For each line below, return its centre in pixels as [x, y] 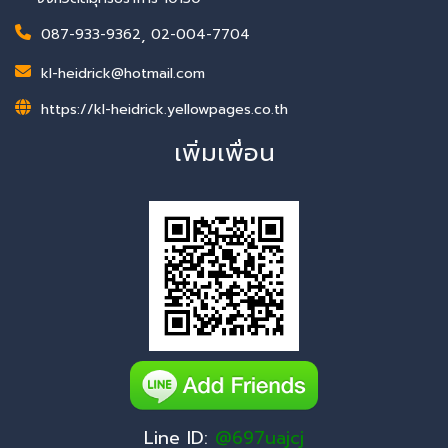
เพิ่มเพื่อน [224, 152]
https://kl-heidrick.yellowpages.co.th [164, 109]
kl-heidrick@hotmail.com [123, 73]
